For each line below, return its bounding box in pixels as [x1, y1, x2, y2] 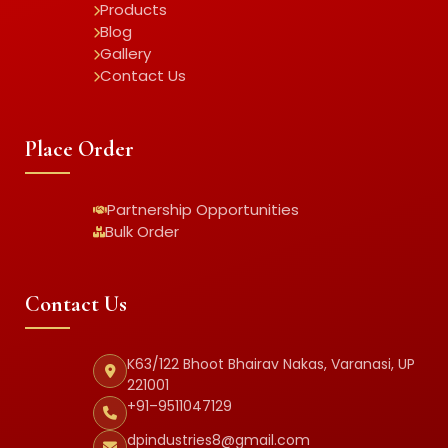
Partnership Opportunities [107, 198, 300, 220]
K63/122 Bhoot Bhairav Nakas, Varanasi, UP [127, 354, 416, 375]
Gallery [100, 43, 152, 65]
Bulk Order [105, 220, 180, 242]
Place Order [25, 135, 134, 162]
